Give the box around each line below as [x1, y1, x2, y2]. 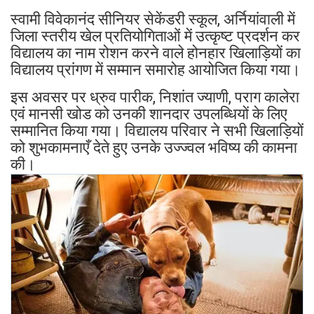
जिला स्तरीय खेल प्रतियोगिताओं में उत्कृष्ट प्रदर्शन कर [11, 27, 300, 45]
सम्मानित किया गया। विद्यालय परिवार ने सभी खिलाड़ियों [11, 121, 303, 139]
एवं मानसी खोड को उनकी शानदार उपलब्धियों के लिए [11, 104, 287, 123]
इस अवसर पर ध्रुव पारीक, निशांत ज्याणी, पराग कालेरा [11, 88, 299, 106]
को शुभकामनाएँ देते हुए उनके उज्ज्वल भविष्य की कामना [11, 138, 297, 156]
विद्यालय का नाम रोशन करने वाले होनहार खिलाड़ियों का [11, 43, 301, 62]
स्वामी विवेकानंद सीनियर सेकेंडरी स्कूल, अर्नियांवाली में [11, 10, 295, 28]
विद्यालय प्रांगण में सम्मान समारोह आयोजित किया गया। [11, 60, 301, 78]
